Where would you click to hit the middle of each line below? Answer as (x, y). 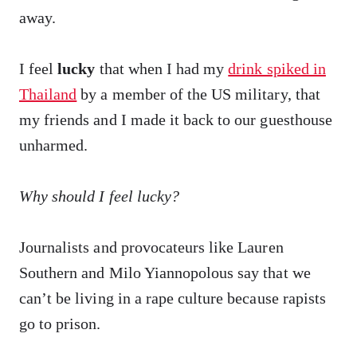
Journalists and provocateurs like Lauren (151, 247)
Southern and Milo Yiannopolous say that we (165, 273)
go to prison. (60, 324)
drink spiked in (277, 69)
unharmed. (54, 145)
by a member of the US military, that (198, 94)
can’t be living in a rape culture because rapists (173, 298)
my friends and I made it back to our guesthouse (176, 120)
